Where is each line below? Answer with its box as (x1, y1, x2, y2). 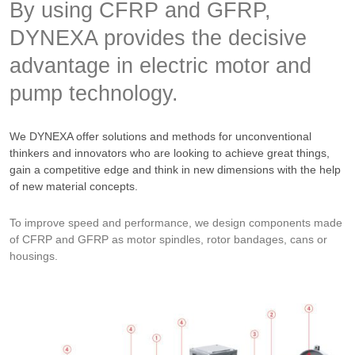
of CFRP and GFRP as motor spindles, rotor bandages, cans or (10, 233, 327, 246)
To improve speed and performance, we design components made (10, 216, 342, 230)
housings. (10, 250, 58, 263)
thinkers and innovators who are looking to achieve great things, (10, 147, 330, 160)
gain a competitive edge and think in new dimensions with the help (10, 163, 341, 177)
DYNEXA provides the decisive (10, 26, 307, 51)
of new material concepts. (10, 180, 138, 193)
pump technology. (10, 82, 178, 106)
